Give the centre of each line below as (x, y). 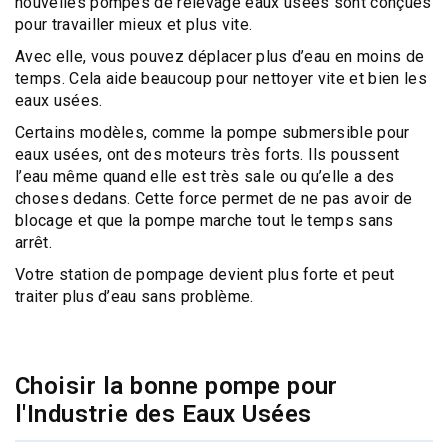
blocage (44, 220)
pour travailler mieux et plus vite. (134, 24)
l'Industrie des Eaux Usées (163, 414)
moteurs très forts (233, 154)
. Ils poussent (350, 154)
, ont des (133, 154)
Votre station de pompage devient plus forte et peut (205, 274)
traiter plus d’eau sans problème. (134, 296)
